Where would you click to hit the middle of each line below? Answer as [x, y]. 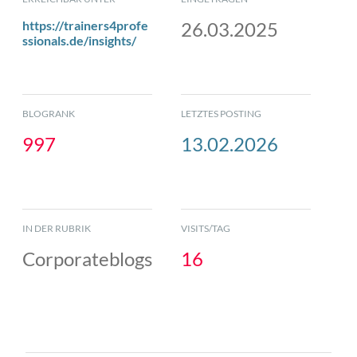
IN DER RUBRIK [57, 228]
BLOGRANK [49, 113]
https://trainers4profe [85, 25]
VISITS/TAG [206, 228]
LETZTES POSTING [222, 113]
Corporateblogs [87, 258]
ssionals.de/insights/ [79, 40]
